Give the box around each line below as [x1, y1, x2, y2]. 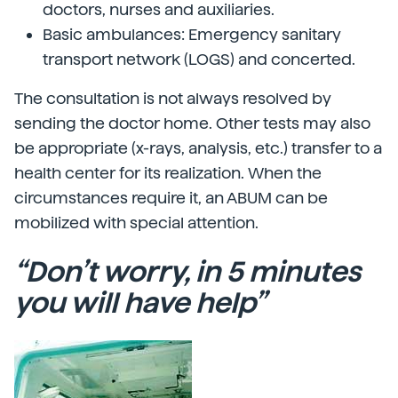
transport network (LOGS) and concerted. [43, 50, 355, 68]
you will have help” [14, 286, 266, 320]
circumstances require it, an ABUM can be [14, 188, 328, 207]
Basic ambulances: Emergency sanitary [43, 25, 341, 44]
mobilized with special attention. [14, 213, 259, 232]
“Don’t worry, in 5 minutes [14, 255, 361, 289]
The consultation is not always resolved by [14, 89, 331, 107]
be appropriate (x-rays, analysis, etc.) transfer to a [14, 139, 382, 157]
